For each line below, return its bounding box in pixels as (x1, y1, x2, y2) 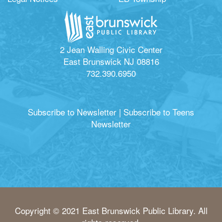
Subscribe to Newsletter (28, 106, 116, 118)
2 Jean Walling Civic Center (59, 43, 163, 56)
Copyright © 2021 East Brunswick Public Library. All (14, 204, 208, 217)
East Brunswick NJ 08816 (63, 55, 159, 68)
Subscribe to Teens (123, 106, 194, 118)
